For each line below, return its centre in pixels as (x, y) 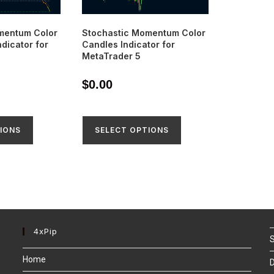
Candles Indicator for (129, 44)
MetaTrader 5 (112, 56)
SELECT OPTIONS (132, 130)
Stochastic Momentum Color (144, 32)
